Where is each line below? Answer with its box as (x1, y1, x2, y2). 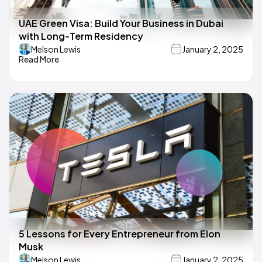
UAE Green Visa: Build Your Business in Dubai (19, 17, 223, 30)
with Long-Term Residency (19, 30, 143, 43)
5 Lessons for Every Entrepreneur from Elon (19, 227, 220, 240)
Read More (19, 54, 59, 65)
